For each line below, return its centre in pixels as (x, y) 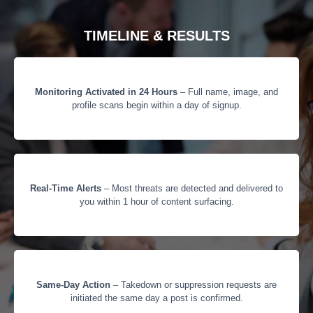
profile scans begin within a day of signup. (156, 105)
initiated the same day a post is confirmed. (156, 298)
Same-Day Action (73, 285)
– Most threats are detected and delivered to (192, 189)
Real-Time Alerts (66, 189)
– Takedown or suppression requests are (194, 285)
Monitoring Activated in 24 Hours (106, 92)
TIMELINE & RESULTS (156, 36)
